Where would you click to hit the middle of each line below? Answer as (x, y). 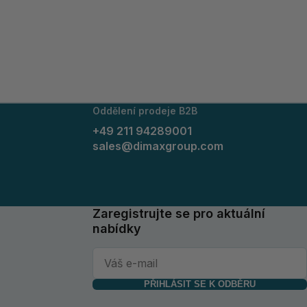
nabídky (116, 228)
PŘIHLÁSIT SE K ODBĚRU (199, 284)
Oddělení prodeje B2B (145, 110)
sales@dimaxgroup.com (158, 146)
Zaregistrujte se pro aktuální (179, 213)
